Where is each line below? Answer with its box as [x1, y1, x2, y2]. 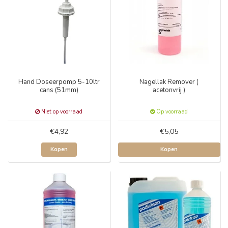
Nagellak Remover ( [139, 77, 199, 87]
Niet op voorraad [40, 107, 83, 116]
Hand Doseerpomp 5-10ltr [18, 77, 100, 87]
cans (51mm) [39, 85, 78, 95]
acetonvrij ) [153, 85, 186, 95]
